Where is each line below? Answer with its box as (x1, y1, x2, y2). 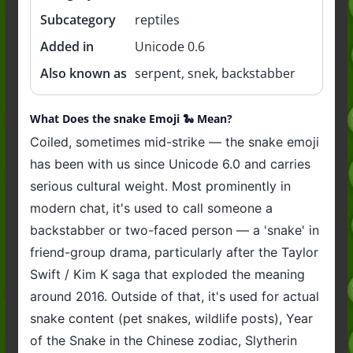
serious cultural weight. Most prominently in (29, 177, 291, 194)
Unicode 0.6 (135, 37, 206, 55)
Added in (40, 37, 95, 55)
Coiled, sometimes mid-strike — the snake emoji (29, 133, 319, 150)
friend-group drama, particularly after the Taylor (29, 243, 318, 260)
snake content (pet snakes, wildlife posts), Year (29, 310, 313, 326)
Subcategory (40, 10, 117, 28)
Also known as (40, 64, 128, 82)
